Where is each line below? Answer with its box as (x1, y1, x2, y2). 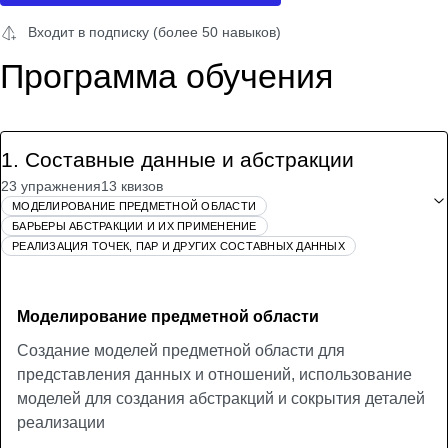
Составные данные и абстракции (25, 148, 354, 171)
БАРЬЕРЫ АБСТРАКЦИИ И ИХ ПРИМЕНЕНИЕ (12, 220, 257, 232)
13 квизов (101, 178, 163, 194)
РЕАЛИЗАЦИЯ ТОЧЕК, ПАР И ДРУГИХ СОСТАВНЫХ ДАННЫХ (12, 240, 345, 252)
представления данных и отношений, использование (17, 366, 412, 383)
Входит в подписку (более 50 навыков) (28, 24, 281, 40)
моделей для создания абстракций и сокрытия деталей (17, 390, 425, 407)
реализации (17, 414, 105, 431)
